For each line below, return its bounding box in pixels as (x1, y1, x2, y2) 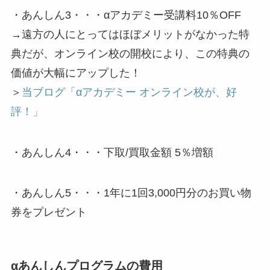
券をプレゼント (10, 206, 87, 219)
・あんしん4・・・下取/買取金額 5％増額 (10, 146, 213, 159)
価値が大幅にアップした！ (10, 66, 141, 79)
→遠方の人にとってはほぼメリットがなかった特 (10, 28, 250, 40)
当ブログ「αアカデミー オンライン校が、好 (21, 86, 237, 98)
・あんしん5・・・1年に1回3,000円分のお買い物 (10, 187, 251, 199)
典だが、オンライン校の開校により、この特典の (10, 47, 250, 60)
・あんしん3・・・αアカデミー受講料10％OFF (10, 8, 241, 21)
